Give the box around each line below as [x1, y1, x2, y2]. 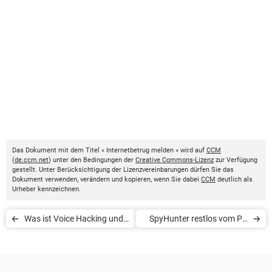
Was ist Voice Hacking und [24, 214, 123, 223]
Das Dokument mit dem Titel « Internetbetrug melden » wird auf [12, 146, 206, 154]
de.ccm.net [15, 156, 49, 164]
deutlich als [216, 175, 253, 183]
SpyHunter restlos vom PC [149, 214, 248, 223]
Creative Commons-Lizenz [135, 156, 214, 164]
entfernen [211, 232, 248, 242]
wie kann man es [24, 232, 87, 242]
